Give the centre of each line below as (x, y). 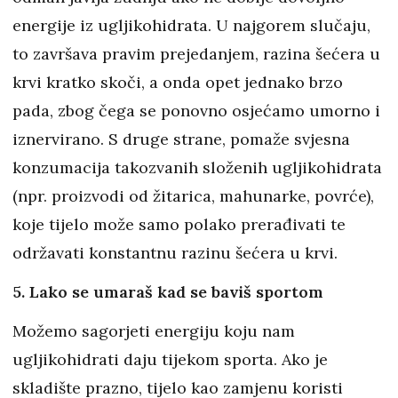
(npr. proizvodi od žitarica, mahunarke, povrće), (193, 196)
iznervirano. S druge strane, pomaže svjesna (181, 139)
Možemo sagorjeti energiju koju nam (154, 331)
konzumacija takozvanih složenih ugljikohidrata (197, 168)
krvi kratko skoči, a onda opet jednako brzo (178, 83)
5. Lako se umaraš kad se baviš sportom (168, 292)
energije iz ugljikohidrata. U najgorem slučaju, (191, 26)
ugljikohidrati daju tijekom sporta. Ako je (170, 360)
